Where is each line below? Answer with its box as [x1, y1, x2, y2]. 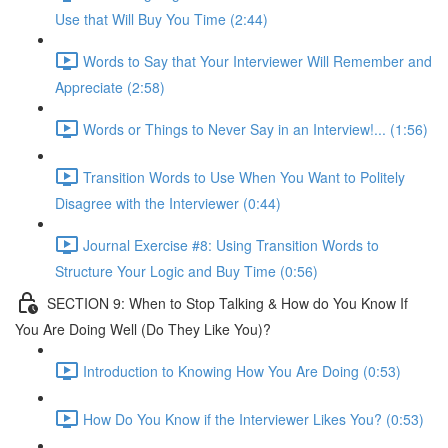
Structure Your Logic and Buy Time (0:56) [55, 261, 318, 281]
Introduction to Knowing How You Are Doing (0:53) [83, 360, 401, 381]
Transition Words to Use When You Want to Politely [83, 166, 405, 187]
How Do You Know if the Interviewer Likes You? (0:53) [83, 408, 424, 429]
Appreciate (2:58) [55, 77, 165, 97]
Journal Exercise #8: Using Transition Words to [83, 234, 379, 255]
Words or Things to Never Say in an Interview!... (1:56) [83, 118, 428, 139]
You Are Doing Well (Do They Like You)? [15, 319, 271, 339]
